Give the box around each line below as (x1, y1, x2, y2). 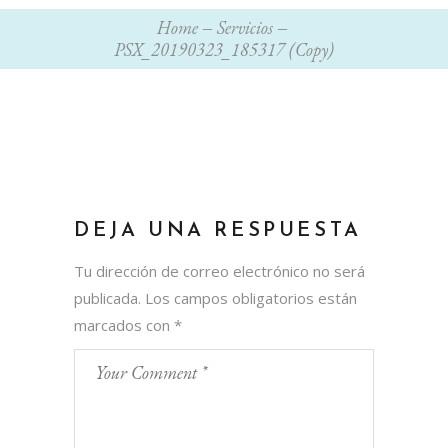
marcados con (74, 314, 174, 335)
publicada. (74, 287, 141, 308)
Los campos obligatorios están (145, 287, 357, 308)
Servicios (216, 15, 273, 39)
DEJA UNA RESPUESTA (74, 220, 362, 241)
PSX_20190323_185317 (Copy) (114, 37, 334, 61)
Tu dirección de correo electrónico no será (74, 260, 365, 281)
